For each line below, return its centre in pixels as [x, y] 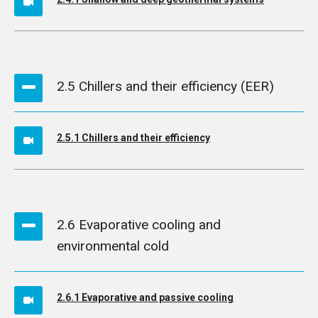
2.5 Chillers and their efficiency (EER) [165, 86]
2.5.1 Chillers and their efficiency [133, 138]
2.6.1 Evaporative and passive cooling [145, 297]
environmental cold [113, 246]
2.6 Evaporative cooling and [139, 225]
